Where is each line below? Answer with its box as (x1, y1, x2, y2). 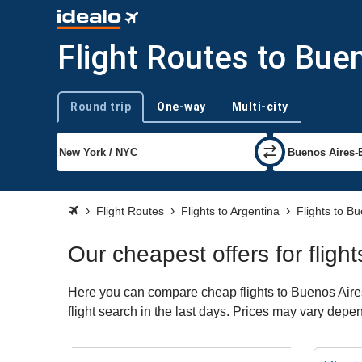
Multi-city (231, 99, 288, 113)
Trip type (57, 107, 98, 120)
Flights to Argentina (181, 204, 280, 217)
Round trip (70, 99, 131, 113)
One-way (157, 99, 206, 113)
